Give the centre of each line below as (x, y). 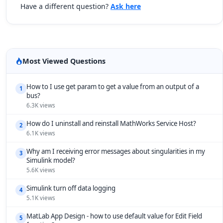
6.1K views (41, 133)
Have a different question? (65, 6)
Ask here (126, 6)
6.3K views (41, 105)
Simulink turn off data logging (71, 188)
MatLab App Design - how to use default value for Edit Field (114, 216)
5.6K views (41, 170)
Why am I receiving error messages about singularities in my (116, 151)
